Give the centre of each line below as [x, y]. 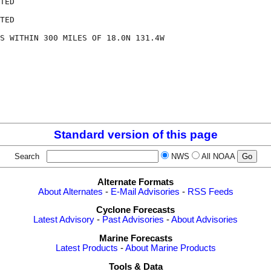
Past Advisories [133, 220]
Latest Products [87, 248]
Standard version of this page [135, 135]
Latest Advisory [64, 220]
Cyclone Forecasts [135, 210]
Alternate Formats [135, 182]
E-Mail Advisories [145, 191]
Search [29, 157]
